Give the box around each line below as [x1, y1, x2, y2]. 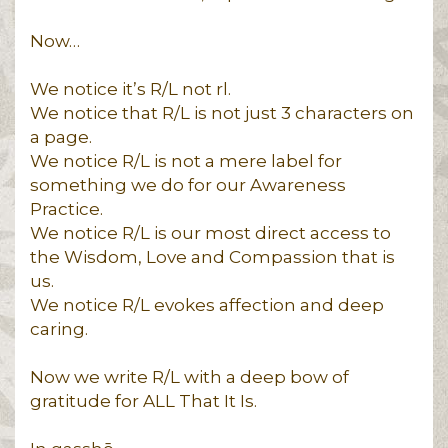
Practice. [30, 199, 103, 219]
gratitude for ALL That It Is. [30, 391, 257, 411]
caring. [30, 319, 88, 339]
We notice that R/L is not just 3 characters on [30, 103, 414, 123]
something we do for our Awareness [30, 175, 346, 195]
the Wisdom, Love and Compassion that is [30, 247, 395, 267]
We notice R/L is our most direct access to [30, 223, 391, 243]
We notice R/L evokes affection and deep [30, 295, 384, 315]
